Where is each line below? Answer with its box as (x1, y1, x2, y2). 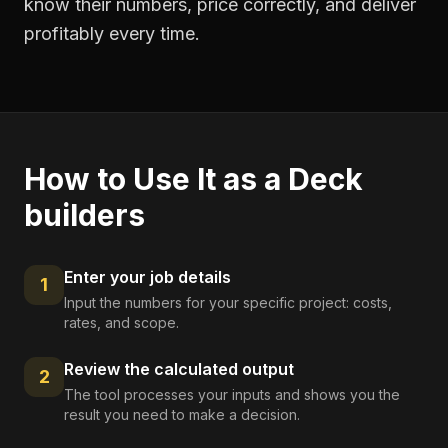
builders (24, 197, 145, 233)
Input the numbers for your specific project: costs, (64, 294, 392, 311)
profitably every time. (24, 23, 200, 44)
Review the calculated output (64, 359, 294, 379)
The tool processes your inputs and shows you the (64, 386, 400, 403)
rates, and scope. (64, 314, 179, 331)
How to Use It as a (24, 161, 288, 197)
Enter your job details (64, 267, 231, 287)
